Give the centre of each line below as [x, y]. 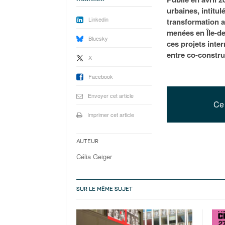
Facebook [101, 76]
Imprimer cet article [111, 115]
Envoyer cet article [111, 95]
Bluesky [98, 38]
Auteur [87, 141]
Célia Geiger [94, 156]
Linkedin [98, 19]
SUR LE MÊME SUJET [104, 189]
